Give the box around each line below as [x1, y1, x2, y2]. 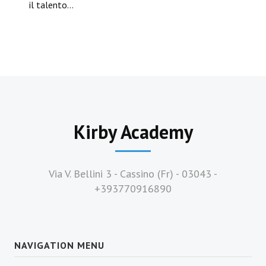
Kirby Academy [73, 119, 193, 145]
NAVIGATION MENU [14, 239, 104, 252]
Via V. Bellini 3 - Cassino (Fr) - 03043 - [49, 167, 217, 181]
